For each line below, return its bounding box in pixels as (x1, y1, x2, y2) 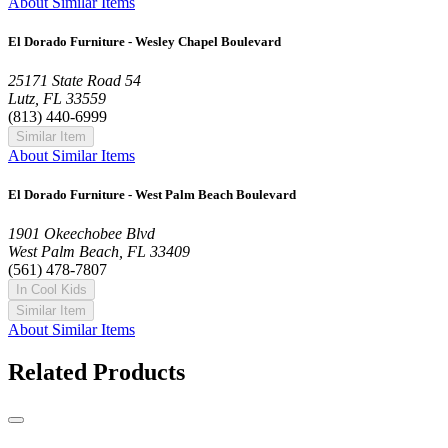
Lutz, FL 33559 (8, 89, 106, 107)
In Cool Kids (16, 282, 87, 298)
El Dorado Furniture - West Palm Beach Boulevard (8, 187, 296, 203)
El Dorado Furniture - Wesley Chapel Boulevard (8, 33, 281, 49)
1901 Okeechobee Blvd (8, 225, 155, 243)
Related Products (8, 359, 185, 386)
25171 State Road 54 (8, 71, 141, 89)
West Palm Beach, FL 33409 (8, 243, 190, 261)
